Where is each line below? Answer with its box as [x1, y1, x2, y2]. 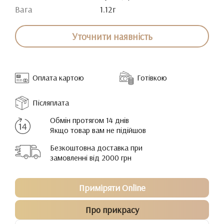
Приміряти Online [78, 182, 145, 193]
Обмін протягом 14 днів [50, 115, 129, 125]
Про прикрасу [85, 204, 139, 215]
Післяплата [32, 97, 69, 107]
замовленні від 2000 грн [50, 152, 131, 162]
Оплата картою [32, 72, 84, 82]
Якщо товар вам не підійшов [50, 125, 146, 135]
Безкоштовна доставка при [50, 142, 142, 152]
